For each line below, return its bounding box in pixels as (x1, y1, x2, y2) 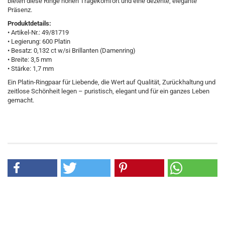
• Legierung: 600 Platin (8, 38, 70, 45)
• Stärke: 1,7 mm (8, 65, 54, 72)
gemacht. (8, 96, 34, 104)
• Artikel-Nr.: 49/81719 (8, 29, 69, 36)
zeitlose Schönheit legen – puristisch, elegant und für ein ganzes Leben (8, 87, 209, 95)
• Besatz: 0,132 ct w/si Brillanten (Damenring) (8, 47, 136, 54)
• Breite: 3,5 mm (8, 56, 52, 63)
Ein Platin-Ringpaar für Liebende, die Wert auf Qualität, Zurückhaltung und (8, 78, 215, 86)
